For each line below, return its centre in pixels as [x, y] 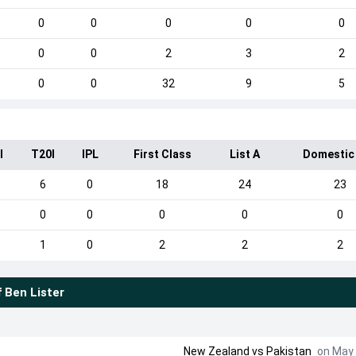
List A [245, 154]
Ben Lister [34, 292]
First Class [162, 154]
